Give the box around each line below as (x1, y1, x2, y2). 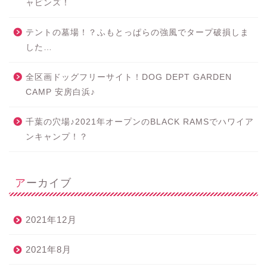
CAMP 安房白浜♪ (26, 87, 95, 97)
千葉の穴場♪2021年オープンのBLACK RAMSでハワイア (26, 117, 254, 126)
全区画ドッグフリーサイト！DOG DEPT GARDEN (26, 72, 232, 82)
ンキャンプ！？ (26, 132, 88, 141)
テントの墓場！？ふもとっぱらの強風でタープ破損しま (26, 27, 249, 37)
